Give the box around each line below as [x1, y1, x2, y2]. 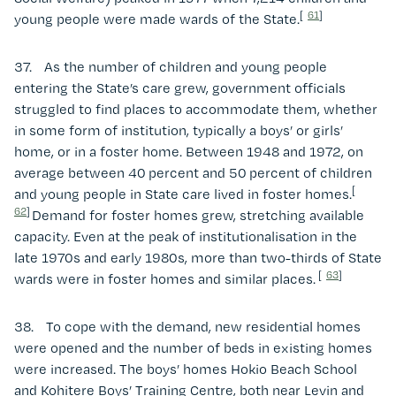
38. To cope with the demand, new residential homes [14, 317, 361, 335]
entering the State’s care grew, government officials [14, 79, 346, 96]
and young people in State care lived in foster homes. [14, 185, 352, 202]
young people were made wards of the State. [14, 10, 300, 27]
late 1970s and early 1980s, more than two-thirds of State [14, 248, 382, 266]
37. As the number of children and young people [14, 57, 327, 75]
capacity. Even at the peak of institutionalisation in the [14, 227, 357, 245]
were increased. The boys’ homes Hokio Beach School [14, 360, 357, 377]
